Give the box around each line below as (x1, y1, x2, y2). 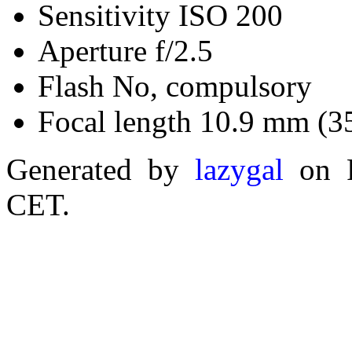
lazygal (194, 152, 284, 186)
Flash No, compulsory (38, 69, 312, 103)
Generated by (6, 152, 195, 186)
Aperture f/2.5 (38, 34, 213, 68)
